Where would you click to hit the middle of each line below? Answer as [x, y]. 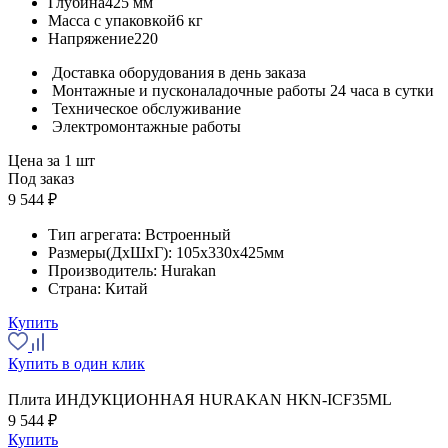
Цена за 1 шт [51, 160]
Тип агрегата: [96, 234]
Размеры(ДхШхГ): [112, 252]
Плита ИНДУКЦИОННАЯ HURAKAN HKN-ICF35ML [200, 399]
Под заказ [41, 178]
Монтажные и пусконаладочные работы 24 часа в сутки [243, 90]
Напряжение [91, 38]
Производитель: [104, 270]
